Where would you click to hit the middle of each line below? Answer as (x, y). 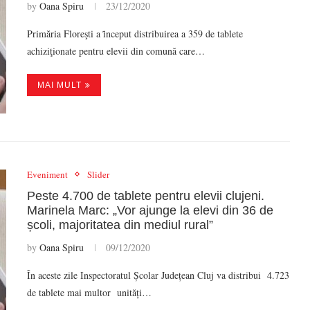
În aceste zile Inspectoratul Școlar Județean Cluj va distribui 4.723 (158, 275)
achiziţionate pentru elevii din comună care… (116, 51)
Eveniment (47, 174)
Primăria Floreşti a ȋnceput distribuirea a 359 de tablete (135, 34)
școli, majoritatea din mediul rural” (120, 225)
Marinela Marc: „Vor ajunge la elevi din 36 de (150, 210)
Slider (98, 174)
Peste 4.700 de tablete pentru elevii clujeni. (146, 195)
